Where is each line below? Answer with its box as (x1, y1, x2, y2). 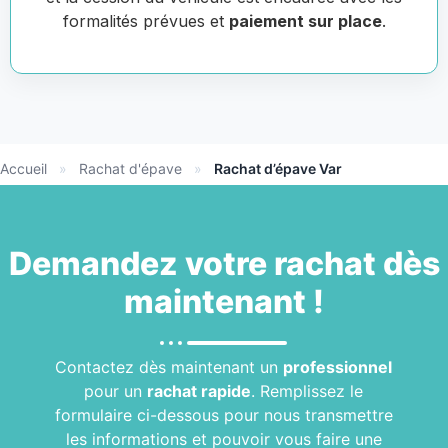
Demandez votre (8, 243, 274, 283)
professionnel (283, 356, 393, 377)
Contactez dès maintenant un (55, 356, 284, 377)
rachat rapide (147, 380, 252, 401)
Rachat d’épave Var (214, 159, 342, 177)
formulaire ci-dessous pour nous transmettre (54, 404, 393, 425)
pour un (84, 380, 148, 401)
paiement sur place (228, 10, 382, 31)
